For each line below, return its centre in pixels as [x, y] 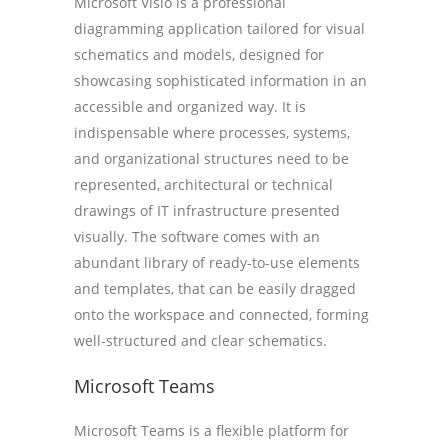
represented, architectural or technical [203, 184]
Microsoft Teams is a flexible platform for [211, 430]
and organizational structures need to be [211, 158]
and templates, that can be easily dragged [215, 288]
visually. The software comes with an [197, 236]
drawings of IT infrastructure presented [207, 210]
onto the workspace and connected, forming [221, 314]
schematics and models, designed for [199, 54]
